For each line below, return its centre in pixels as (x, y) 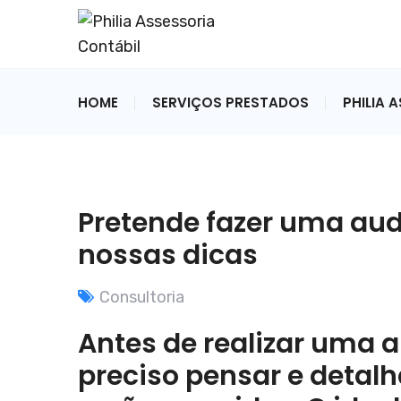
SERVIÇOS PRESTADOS (230, 102)
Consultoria (142, 297)
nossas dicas (168, 255)
